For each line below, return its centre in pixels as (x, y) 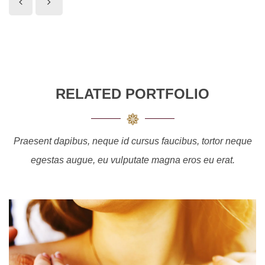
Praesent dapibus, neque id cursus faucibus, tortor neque (132, 141)
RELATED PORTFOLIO (132, 94)
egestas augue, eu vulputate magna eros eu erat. (132, 160)
